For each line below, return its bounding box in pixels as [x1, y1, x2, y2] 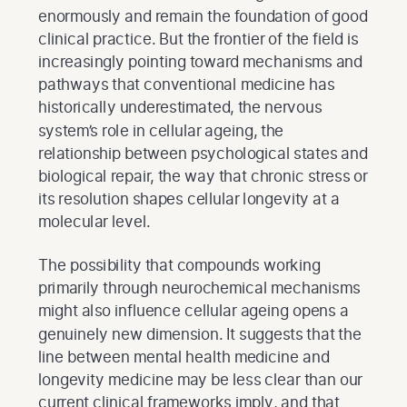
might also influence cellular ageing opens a [38, 301, 349, 321]
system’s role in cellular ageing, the [38, 120, 284, 140]
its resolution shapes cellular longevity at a [38, 189, 340, 209]
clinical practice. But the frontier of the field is [38, 28, 359, 48]
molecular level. [38, 212, 151, 232]
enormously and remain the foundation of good [38, 5, 368, 25]
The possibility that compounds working [38, 254, 321, 274]
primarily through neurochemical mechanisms [38, 278, 361, 298]
